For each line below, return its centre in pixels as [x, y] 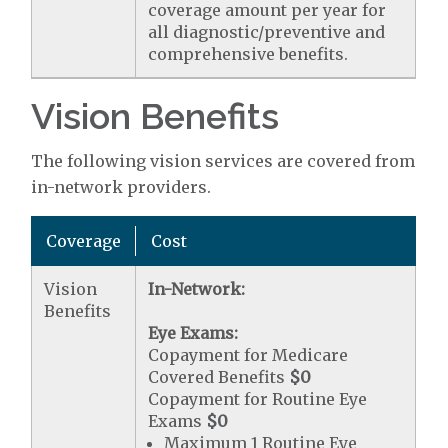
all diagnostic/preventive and [267, 32]
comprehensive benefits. [248, 54]
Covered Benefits [219, 377]
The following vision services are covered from [223, 161]
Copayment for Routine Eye [258, 399]
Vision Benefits [155, 116]
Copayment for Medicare [248, 355]
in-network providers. [121, 187]
